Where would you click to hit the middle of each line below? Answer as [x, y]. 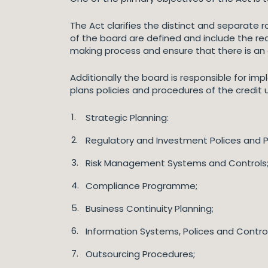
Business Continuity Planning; [150, 208]
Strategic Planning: [127, 118]
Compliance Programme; [141, 186]
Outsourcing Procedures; [140, 254]
